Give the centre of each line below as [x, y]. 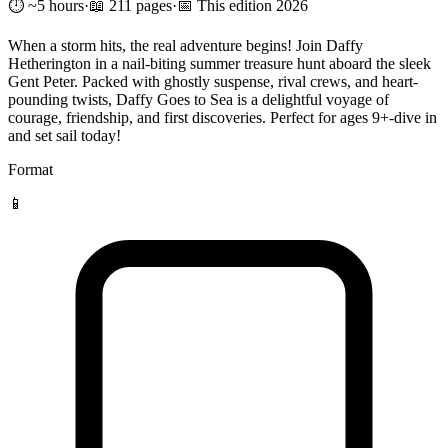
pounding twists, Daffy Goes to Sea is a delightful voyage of [198, 99]
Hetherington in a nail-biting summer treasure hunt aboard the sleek [219, 63]
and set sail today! [64, 135]
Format [30, 169]
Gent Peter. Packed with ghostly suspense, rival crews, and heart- [213, 81]
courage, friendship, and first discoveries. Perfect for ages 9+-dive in [222, 117]
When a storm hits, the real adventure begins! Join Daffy [185, 45]
